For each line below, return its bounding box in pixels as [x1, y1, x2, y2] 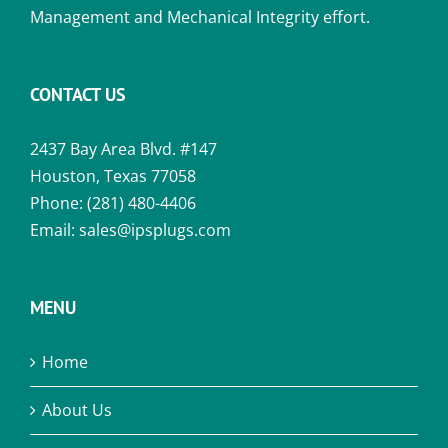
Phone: [30, 191, 87, 214]
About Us [42, 398, 112, 421]
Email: [30, 218, 79, 241]
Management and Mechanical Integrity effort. [30, 5, 370, 28]
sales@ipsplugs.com [79, 218, 231, 241]
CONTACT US [30, 82, 126, 106]
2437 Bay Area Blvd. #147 [30, 137, 217, 160]
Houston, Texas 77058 [30, 164, 196, 187]
